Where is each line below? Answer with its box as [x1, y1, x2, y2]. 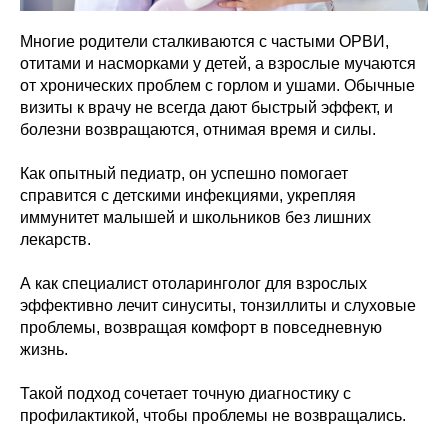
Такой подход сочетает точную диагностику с [20, 385, 351, 403]
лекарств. [20, 231, 91, 249]
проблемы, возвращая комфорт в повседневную [20, 319, 382, 337]
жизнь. [20, 341, 68, 359]
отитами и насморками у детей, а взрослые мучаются [20, 55, 416, 73]
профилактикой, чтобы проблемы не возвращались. [20, 407, 406, 425]
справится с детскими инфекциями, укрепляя [20, 187, 356, 205]
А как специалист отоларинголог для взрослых [20, 275, 367, 293]
